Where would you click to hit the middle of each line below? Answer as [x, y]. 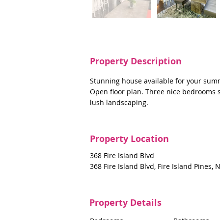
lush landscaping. [119, 102]
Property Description [136, 61]
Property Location [129, 139]
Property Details [125, 203]
